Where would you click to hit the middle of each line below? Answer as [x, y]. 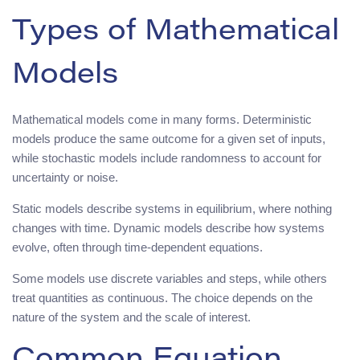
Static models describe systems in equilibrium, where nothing [172, 208]
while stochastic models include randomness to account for [167, 157]
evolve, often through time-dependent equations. [137, 247]
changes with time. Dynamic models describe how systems [168, 227]
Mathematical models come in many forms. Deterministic [162, 119]
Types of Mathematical [176, 33]
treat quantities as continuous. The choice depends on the [162, 297]
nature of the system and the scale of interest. [131, 317]
